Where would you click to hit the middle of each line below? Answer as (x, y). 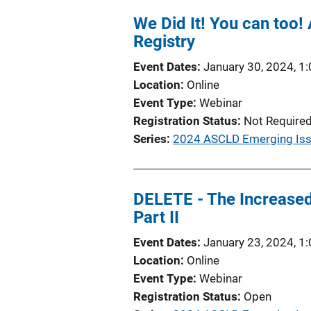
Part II (156, 217)
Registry (164, 42)
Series (150, 139)
